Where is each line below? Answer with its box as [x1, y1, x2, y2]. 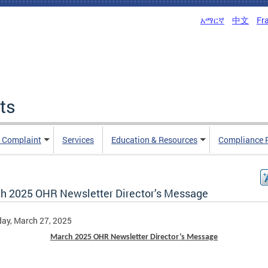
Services [62, 134, 94, 145]
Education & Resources [111, 134, 197, 145]
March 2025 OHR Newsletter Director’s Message [50, 233, 218, 242]
